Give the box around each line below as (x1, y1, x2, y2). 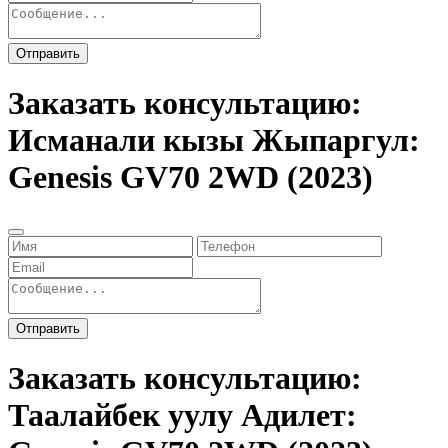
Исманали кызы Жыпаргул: (8, 122, 420, 159)
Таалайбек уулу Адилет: (8, 397, 357, 434)
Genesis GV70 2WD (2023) (8, 159, 373, 196)
